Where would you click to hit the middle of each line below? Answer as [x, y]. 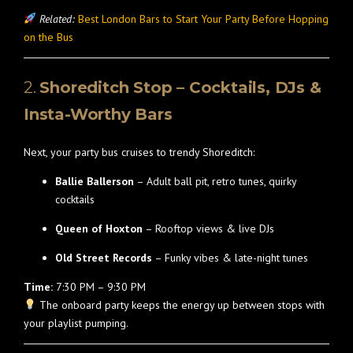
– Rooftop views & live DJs [208, 229]
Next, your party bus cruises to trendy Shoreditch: [139, 152]
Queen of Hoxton [99, 229]
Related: [57, 19]
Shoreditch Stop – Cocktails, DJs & [180, 87]
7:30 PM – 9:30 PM [99, 287]
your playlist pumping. [76, 323]
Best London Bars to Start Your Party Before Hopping [203, 19]
